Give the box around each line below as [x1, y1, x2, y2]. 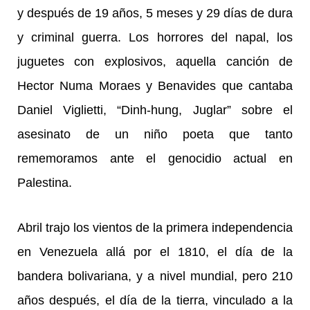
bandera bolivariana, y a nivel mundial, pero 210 [17, 269, 293, 283]
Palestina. [17, 176, 72, 190]
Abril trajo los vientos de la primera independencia [17, 221, 293, 235]
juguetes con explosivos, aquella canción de [17, 55, 293, 69]
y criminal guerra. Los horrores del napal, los [17, 30, 293, 45]
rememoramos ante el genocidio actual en [17, 152, 293, 166]
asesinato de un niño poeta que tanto [17, 127, 293, 142]
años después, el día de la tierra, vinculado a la [17, 293, 293, 307]
